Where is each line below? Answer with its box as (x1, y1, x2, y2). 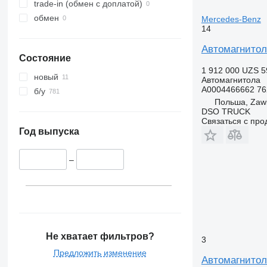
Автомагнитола (201, 74, 260, 85)
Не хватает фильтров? (45, 231, 154, 241)
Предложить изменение (53, 247, 147, 257)
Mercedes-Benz (201, 14, 261, 24)
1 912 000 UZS (201, 65, 259, 75)
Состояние (18, 53, 71, 64)
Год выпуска (18, 126, 79, 137)
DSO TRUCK (201, 106, 250, 116)
